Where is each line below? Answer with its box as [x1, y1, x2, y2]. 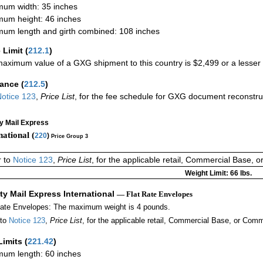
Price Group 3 [51, 133, 88, 140]
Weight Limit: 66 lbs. [184, 168, 252, 177]
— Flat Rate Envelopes [117, 189, 193, 198]
